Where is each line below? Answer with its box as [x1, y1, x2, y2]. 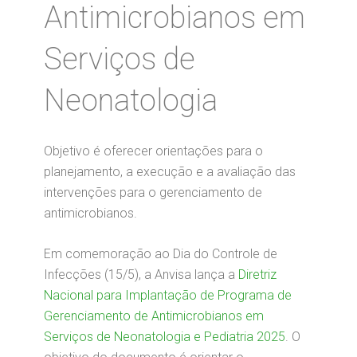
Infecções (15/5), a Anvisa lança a [44, 267, 238, 282]
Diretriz [238, 267, 277, 282]
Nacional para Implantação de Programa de [44, 288, 292, 303]
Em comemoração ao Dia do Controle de [44, 246, 277, 261]
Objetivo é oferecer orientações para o [44, 143, 263, 159]
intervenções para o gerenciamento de [44, 185, 262, 200]
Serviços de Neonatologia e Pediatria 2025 [44, 329, 285, 344]
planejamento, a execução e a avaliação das [44, 164, 296, 179]
